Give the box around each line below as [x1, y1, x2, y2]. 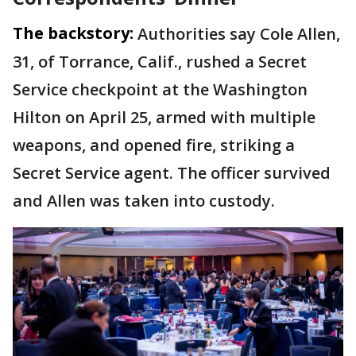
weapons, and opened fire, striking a [13, 134, 295, 156]
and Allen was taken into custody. [13, 190, 283, 211]
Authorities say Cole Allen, [137, 23, 340, 44]
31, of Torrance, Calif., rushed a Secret [13, 51, 307, 72]
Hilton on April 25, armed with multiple [13, 106, 315, 128]
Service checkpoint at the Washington [13, 79, 308, 100]
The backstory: [13, 22, 133, 44]
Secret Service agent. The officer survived [13, 162, 331, 184]
